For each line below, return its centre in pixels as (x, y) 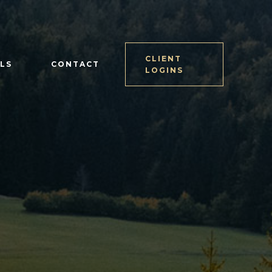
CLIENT (163, 59)
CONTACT (75, 64)
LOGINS (164, 70)
